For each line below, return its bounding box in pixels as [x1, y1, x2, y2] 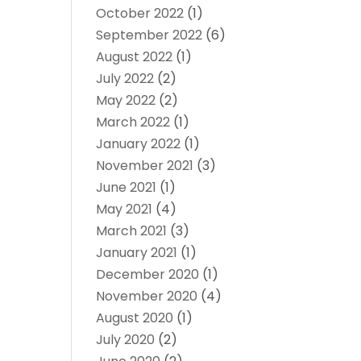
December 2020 [96, 265, 200, 284]
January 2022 [96, 135, 181, 154]
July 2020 [96, 330, 156, 350]
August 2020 [96, 309, 174, 328]
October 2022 [96, 4, 185, 23]
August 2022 [96, 48, 173, 67]
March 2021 [96, 222, 168, 241]
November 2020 [96, 287, 198, 306]
